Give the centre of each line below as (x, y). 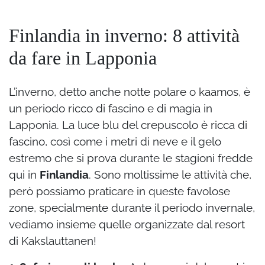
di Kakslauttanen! (53, 241)
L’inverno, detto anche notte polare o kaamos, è (130, 92)
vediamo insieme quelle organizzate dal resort (127, 224)
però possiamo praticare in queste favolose (119, 191)
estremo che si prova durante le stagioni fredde (131, 158)
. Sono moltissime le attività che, (170, 175)
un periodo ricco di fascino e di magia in (111, 109)
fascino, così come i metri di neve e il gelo (115, 142)
